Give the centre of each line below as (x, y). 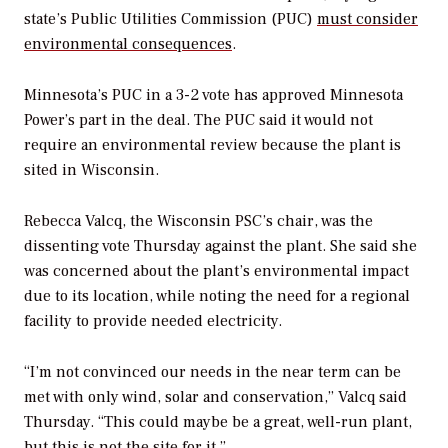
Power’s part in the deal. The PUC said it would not (198, 120)
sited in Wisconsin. (91, 170)
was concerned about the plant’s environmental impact (216, 271)
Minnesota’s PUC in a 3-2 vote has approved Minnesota (213, 95)
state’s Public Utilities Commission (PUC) (170, 19)
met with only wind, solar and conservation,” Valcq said (215, 396)
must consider (367, 19)
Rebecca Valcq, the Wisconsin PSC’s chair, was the (198, 221)
